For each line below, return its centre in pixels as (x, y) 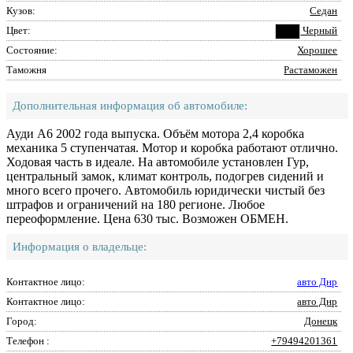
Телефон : (28, 341)
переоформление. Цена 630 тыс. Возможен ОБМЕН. (147, 219)
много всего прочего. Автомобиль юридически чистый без (165, 190)
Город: (22, 321)
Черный (319, 30)
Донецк (321, 321)
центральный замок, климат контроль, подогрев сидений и (165, 176)
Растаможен (311, 70)
